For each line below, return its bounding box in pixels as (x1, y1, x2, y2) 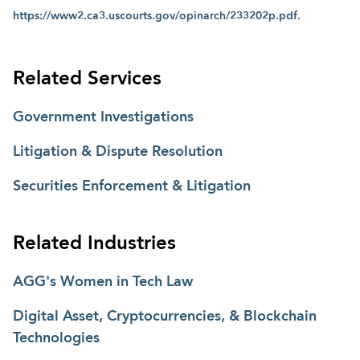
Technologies (13, 330, 100, 346)
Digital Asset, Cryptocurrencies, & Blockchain (13, 309, 317, 324)
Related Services (13, 69, 162, 89)
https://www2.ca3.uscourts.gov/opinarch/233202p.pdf (13, 10, 297, 22)
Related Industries (13, 234, 176, 254)
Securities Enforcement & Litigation (13, 178, 251, 194)
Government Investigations (13, 109, 194, 125)
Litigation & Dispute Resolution (13, 144, 223, 159)
